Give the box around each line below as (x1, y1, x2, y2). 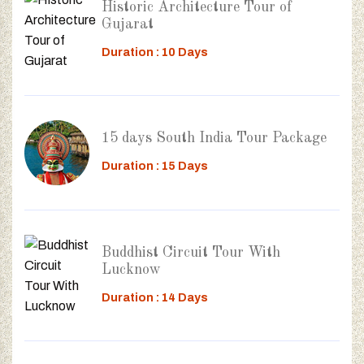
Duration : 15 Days (102, 160, 208, 173)
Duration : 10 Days (102, 45, 208, 58)
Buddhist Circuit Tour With (102, 245, 280, 260)
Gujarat (102, 16, 154, 32)
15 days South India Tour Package (102, 131, 327, 146)
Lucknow (102, 262, 161, 277)
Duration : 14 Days (102, 291, 208, 304)
